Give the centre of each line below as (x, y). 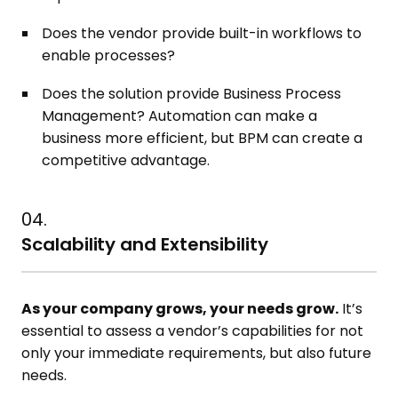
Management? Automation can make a (180, 116)
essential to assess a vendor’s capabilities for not (193, 331)
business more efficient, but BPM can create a (203, 138)
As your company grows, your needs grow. (180, 309)
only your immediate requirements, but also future (197, 353)
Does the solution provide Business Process (192, 94)
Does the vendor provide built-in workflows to (202, 33)
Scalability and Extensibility (145, 244)
